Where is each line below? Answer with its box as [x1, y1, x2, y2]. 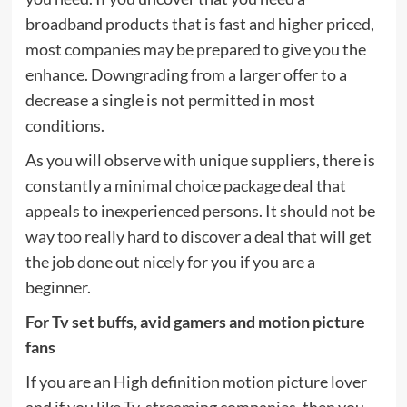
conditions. [25, 114, 104, 135]
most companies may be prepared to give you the [25, 38, 366, 59]
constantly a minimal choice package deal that [25, 174, 346, 195]
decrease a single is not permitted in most [25, 89, 315, 110]
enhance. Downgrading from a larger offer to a [25, 64, 347, 84]
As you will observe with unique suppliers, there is [25, 149, 375, 170]
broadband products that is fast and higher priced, [25, 13, 374, 34]
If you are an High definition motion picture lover [25, 371, 367, 392]
